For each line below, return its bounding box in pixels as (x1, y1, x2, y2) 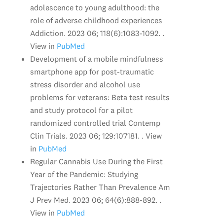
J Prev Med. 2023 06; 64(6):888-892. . (30, 194, 161, 205)
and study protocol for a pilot (30, 105, 133, 115)
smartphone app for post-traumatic (30, 66, 154, 76)
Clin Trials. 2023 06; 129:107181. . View (30, 130, 162, 141)
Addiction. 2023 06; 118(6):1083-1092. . (30, 28, 164, 38)
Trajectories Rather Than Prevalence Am (30, 182, 170, 192)
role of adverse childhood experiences (30, 15, 162, 25)
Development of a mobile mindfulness (30, 53, 163, 64)
